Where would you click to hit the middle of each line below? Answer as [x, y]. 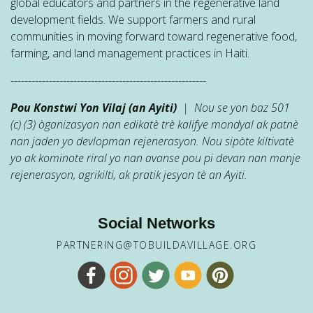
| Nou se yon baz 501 [233, 108]
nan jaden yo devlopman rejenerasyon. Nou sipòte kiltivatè [152, 141]
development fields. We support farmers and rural [133, 20]
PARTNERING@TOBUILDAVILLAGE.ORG [156, 245]
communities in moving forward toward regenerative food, [154, 36]
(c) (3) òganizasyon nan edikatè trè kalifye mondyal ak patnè [154, 124]
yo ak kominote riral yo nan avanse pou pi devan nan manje [155, 158]
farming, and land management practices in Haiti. [130, 53]
